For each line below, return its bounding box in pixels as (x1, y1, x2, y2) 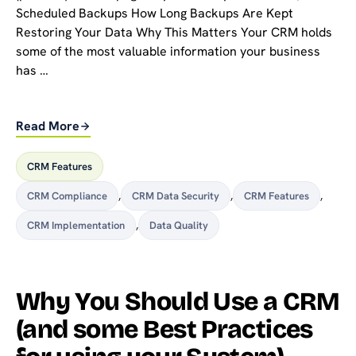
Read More (16, 118, 79, 135)
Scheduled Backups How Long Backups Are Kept (16, 5, 293, 22)
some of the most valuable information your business (16, 43, 320, 60)
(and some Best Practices (16, 314, 313, 345)
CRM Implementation (27, 219, 125, 232)
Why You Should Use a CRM (16, 286, 340, 317)
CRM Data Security (132, 189, 219, 203)
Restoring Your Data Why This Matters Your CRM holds (16, 24, 332, 41)
